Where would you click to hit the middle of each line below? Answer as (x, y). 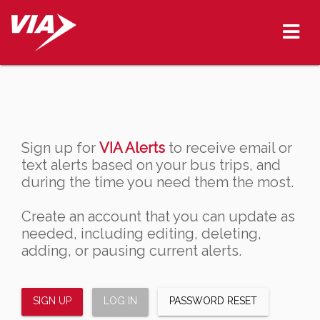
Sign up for (60, 148)
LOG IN (120, 300)
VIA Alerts (132, 148)
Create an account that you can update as (158, 216)
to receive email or (229, 148)
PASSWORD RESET (213, 300)
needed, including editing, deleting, (141, 234)
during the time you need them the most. (157, 182)
